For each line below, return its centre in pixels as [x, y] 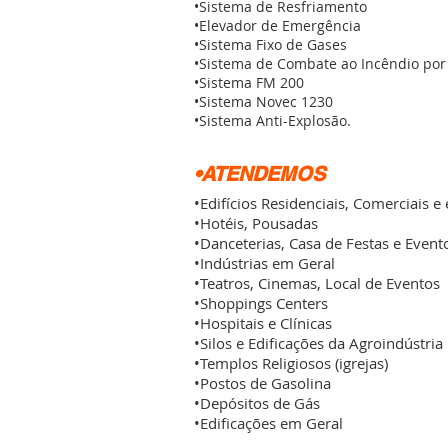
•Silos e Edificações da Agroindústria [318, 343]
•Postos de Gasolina [262, 383]
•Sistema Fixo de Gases [270, 44]
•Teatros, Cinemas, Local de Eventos [317, 283]
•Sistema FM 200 [249, 82]
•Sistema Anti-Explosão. [272, 120]
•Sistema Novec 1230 [263, 101]
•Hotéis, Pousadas [256, 223]
